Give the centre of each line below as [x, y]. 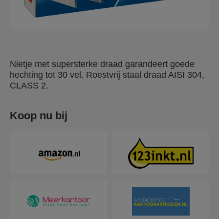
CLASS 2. [29, 85]
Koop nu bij [39, 115]
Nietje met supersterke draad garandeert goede [102, 64]
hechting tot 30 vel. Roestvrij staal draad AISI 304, [107, 75]
